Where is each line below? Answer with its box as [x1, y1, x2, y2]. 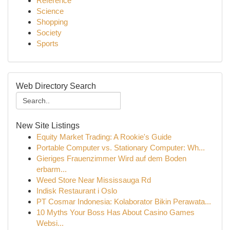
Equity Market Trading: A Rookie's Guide [36, 132, 171, 141]
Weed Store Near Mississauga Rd [36, 176, 151, 184]
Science [36, 7, 64, 15]
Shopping [36, 17, 68, 26]
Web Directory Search [16, 82, 96, 90]
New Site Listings [16, 121, 80, 130]
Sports [36, 39, 59, 48]
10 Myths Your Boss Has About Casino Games [36, 208, 195, 217]
